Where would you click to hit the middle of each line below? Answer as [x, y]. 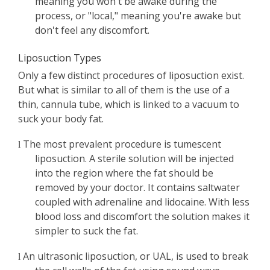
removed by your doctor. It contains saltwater [137, 188]
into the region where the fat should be [124, 173]
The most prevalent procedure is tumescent [122, 144]
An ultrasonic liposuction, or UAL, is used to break [136, 256]
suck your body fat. [61, 119]
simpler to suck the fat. [86, 231]
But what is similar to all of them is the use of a [124, 90]
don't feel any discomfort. [92, 30]
